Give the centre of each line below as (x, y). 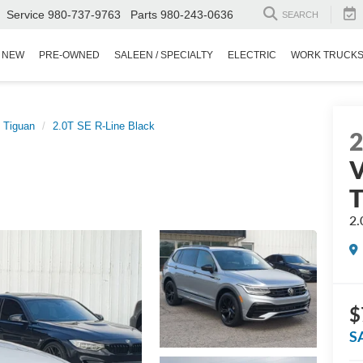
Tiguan (19, 126)
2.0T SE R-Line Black (104, 126)
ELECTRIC (252, 56)
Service (26, 15)
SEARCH (300, 15)
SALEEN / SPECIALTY (164, 56)
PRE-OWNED (69, 56)
